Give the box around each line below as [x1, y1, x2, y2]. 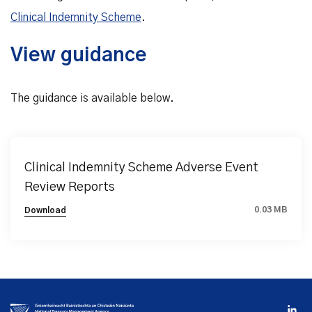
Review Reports [24, 181, 115, 194]
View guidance [10, 46, 147, 65]
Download [24, 206, 66, 214]
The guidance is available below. [10, 93, 174, 104]
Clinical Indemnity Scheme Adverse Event [24, 162, 258, 174]
